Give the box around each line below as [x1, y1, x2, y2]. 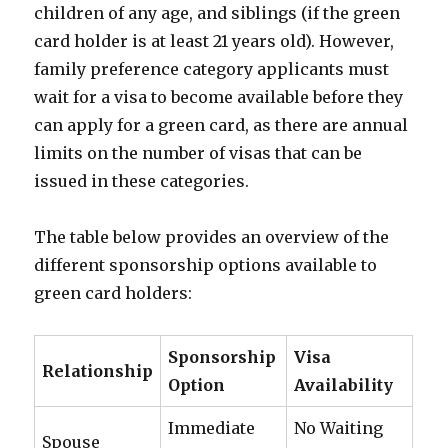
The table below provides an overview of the [34, 227, 390, 247]
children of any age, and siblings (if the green [34, 3, 401, 23]
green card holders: [34, 283, 193, 303]
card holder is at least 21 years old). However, [34, 31, 395, 51]
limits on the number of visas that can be [34, 143, 363, 163]
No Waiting [294, 418, 384, 438]
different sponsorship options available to [34, 255, 378, 275]
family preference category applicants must [34, 59, 390, 79]
